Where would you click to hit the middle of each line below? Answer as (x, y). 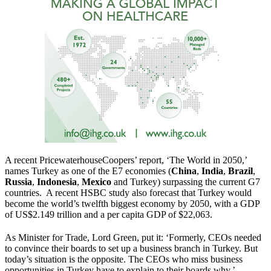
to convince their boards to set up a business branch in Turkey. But (131, 248)
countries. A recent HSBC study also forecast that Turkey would (128, 192)
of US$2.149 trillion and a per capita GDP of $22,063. (109, 214)
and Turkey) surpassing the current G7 (186, 181)
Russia (18, 181)
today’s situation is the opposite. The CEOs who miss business (124, 259)
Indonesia (57, 181)
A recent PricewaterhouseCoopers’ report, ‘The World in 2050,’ (126, 160)
